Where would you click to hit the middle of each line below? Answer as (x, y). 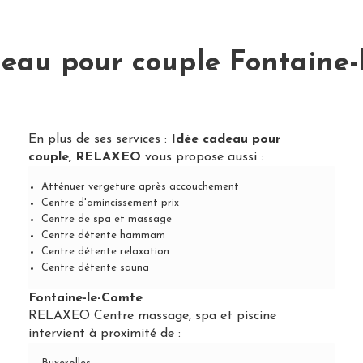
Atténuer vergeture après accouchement (140, 187)
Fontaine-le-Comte (85, 298)
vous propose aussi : (202, 157)
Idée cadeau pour (226, 139)
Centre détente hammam (103, 235)
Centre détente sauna (95, 268)
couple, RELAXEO (84, 157)
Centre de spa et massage (106, 219)
